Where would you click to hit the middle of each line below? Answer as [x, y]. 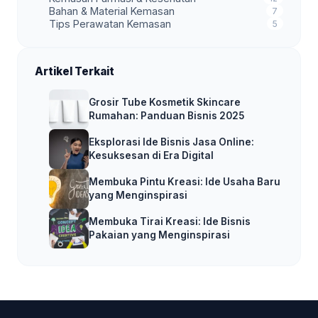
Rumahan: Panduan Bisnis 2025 [166, 116]
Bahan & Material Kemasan [112, 11]
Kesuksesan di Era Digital [151, 156]
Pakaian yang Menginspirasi [159, 235]
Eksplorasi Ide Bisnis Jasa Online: [171, 142]
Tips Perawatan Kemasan [110, 23]
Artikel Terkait [75, 72]
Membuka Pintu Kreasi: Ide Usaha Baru [185, 182]
